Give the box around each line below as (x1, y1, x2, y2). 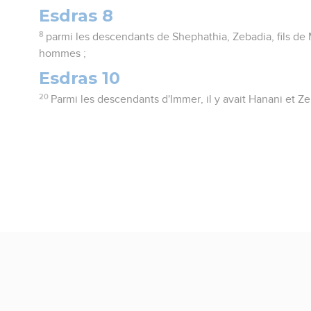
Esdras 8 (39, 5, 114, 26)
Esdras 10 (39, 67, 121, 88)
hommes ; (39, 47, 87, 59)
